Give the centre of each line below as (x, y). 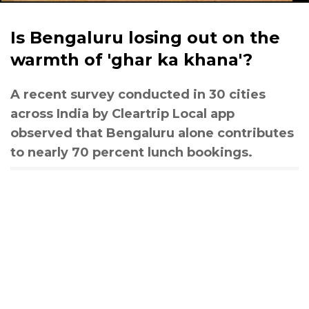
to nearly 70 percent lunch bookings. (131, 152)
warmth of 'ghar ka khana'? (131, 60)
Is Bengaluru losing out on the (145, 38)
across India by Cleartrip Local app (122, 114)
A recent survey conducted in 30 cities (138, 94)
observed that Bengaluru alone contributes (152, 133)
